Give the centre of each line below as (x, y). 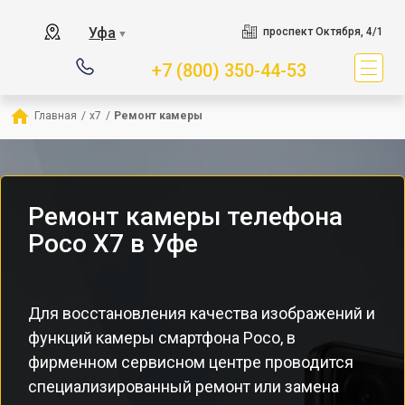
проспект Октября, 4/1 (323, 32)
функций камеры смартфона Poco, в (162, 338)
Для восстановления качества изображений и (202, 313)
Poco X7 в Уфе (113, 244)
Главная (56, 116)
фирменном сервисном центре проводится (191, 362)
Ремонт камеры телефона (185, 217)
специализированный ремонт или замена (184, 386)
